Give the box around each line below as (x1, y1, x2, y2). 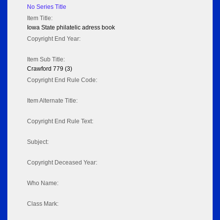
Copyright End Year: (27, 35, 81, 43)
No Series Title (27, 3, 66, 11)
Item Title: (27, 15, 53, 22)
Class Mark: (27, 200, 58, 208)
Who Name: (27, 180, 58, 187)
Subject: (27, 138, 49, 146)
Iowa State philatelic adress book (27, 24, 115, 31)
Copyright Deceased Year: (27, 159, 97, 166)
